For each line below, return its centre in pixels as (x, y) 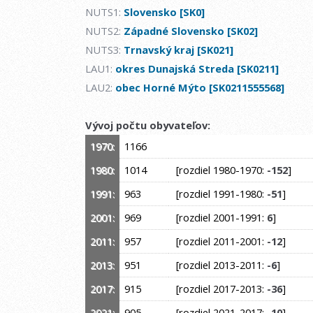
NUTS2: (104, 31)
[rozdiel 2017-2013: (219, 289)
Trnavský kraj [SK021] (179, 50)
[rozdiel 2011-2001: (219, 241)
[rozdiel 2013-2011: (219, 265)
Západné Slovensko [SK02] (191, 31)
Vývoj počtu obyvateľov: (148, 125)
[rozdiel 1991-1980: (219, 194)
